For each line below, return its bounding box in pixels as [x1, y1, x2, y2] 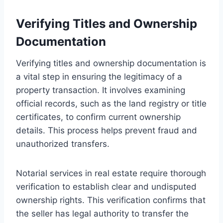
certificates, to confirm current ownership [16, 111, 181, 122]
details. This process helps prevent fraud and [16, 125, 197, 135]
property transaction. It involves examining [16, 85, 185, 95]
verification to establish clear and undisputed [16, 181, 197, 192]
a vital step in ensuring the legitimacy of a [16, 71, 182, 82]
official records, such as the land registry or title [16, 98, 207, 109]
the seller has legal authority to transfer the [16, 208, 189, 219]
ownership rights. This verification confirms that [16, 195, 206, 205]
